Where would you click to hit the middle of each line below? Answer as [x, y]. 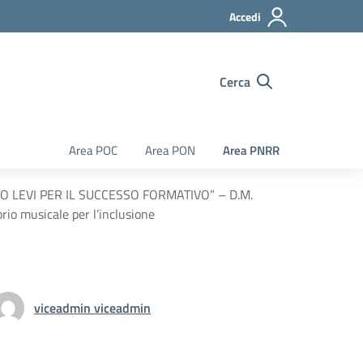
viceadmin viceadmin [92, 308]
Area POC [93, 150]
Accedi [245, 17]
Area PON [170, 150]
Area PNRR [251, 150]
